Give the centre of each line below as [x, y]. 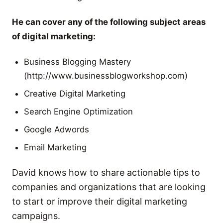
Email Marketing [55, 147]
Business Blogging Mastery [77, 62]
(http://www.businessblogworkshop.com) [106, 76]
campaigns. [36, 216]
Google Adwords [56, 129]
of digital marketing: [54, 36]
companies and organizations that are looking [109, 187]
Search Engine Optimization [78, 111]
